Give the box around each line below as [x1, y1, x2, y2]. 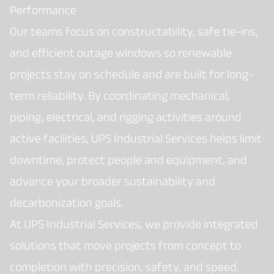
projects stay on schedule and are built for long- [10, 67, 253, 81]
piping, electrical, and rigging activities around [10, 110, 242, 124]
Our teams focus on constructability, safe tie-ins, [10, 24, 258, 38]
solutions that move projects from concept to [10, 239, 241, 252]
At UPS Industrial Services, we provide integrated [10, 217, 258, 231]
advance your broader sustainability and [10, 174, 215, 188]
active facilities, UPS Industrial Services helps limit [10, 131, 262, 145]
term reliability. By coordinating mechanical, [10, 89, 230, 102]
